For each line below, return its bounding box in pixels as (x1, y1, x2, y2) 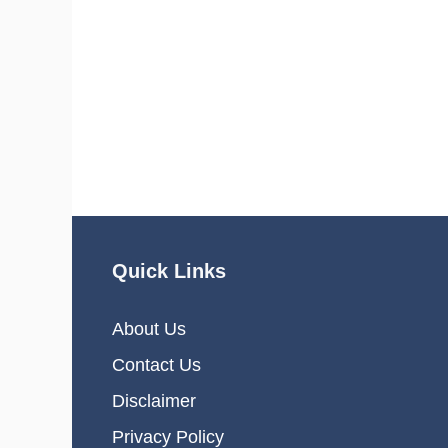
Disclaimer (112, 391, 196, 412)
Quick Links (112, 260, 226, 283)
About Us (112, 319, 186, 340)
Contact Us (112, 355, 201, 376)
